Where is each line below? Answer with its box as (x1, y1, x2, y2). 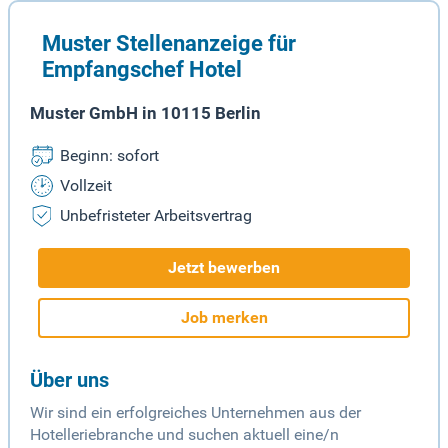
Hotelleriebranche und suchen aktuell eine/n (30, 425, 339, 445)
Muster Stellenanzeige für (42, 30, 296, 57)
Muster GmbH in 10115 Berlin (30, 103, 261, 124)
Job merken (180, 308, 268, 328)
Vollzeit (60, 176, 112, 196)
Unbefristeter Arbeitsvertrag (60, 206, 252, 226)
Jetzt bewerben (168, 258, 280, 278)
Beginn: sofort (60, 146, 159, 166)
